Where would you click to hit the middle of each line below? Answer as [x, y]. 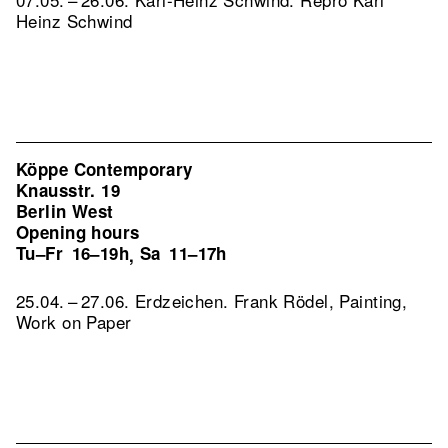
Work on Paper [74, 321]
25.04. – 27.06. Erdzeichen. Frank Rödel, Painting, [212, 300]
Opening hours [78, 232]
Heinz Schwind [74, 20]
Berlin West [65, 211]
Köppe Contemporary [104, 169]
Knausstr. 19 [68, 190]
